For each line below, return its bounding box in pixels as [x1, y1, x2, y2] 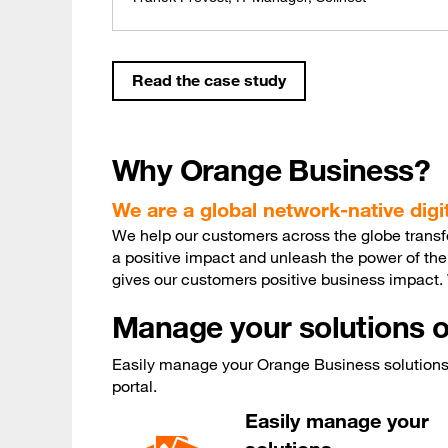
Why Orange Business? [112, 151, 430, 189]
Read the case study [132, 70, 286, 91]
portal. [112, 376, 157, 397]
